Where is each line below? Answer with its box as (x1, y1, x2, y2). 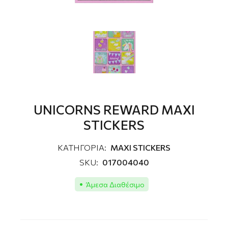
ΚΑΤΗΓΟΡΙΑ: (58, 142, 106, 153)
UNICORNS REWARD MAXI (33, 102, 195, 118)
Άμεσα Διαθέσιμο (85, 180, 145, 189)
